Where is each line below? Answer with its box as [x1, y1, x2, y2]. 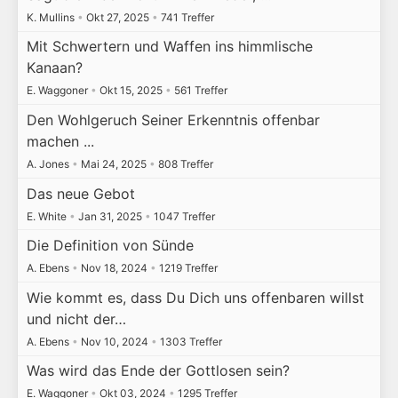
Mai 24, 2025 [77, 156, 149, 171]
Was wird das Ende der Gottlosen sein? [26, 362, 290, 380]
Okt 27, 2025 [83, 10, 152, 24]
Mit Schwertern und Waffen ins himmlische [26, 37, 313, 56]
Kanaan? [26, 59, 83, 77]
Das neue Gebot [26, 184, 135, 203]
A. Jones [26, 156, 72, 171]
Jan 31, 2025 [75, 209, 145, 223]
